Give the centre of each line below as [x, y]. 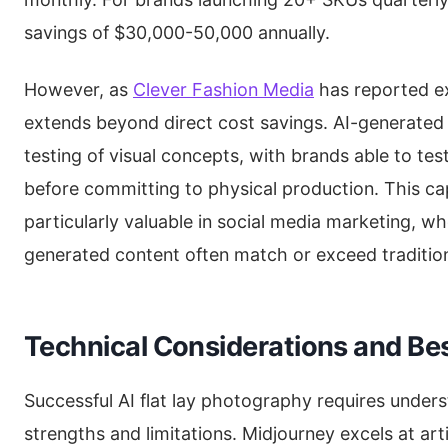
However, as [78, 89]
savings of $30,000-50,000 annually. [177, 32]
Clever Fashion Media [223, 89]
